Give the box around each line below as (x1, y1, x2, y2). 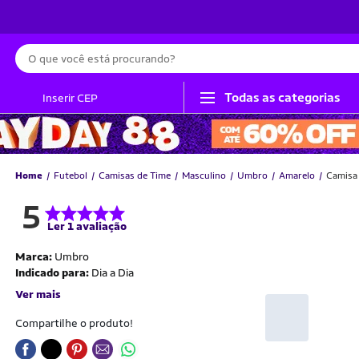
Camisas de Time (99, 170, 171, 181)
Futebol (54, 170, 87, 181)
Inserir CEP (42, 91, 98, 104)
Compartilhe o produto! (15, 317, 133, 329)
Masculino (182, 170, 226, 181)
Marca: (15, 250, 54, 263)
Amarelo (279, 170, 315, 181)
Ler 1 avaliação (47, 219, 127, 232)
